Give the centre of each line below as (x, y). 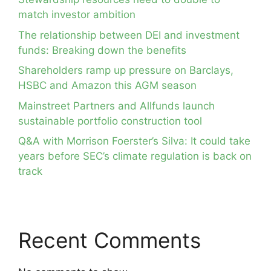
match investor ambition (77, 15)
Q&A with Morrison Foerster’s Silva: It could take (134, 141)
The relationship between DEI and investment (129, 35)
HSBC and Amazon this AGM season (107, 86)
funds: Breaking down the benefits (102, 50)
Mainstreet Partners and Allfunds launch (116, 106)
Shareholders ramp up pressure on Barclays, (126, 70)
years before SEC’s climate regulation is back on (135, 156)
